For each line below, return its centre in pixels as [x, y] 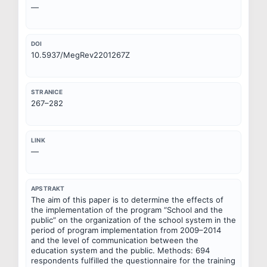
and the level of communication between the [115, 240]
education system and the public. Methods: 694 [120, 250]
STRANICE [47, 92]
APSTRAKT [48, 188]
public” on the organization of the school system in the [133, 220]
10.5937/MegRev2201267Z [80, 55]
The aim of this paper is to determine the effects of [127, 199]
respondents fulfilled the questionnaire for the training [133, 260]
